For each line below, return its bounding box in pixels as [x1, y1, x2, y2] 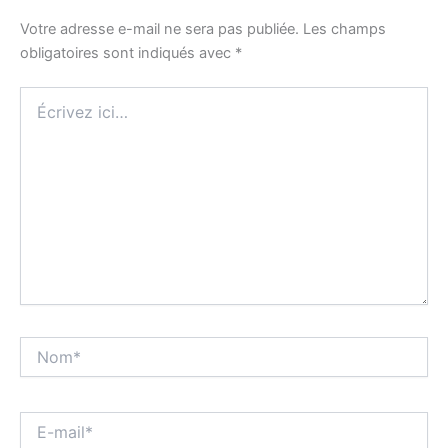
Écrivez [19, 86, 67, 104]
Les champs [303, 19, 386, 38]
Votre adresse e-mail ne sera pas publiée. [20, 19, 299, 38]
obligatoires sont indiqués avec [20, 43, 235, 62]
